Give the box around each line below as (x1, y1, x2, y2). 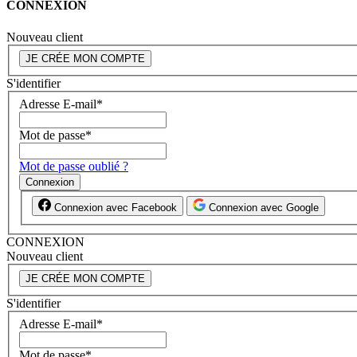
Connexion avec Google (209, 202, 319, 214)
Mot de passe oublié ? (19, 159, 128, 173)
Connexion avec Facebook (51, 202, 177, 214)
